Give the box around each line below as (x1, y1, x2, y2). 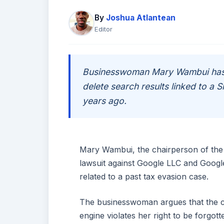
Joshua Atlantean (106, 13, 175, 23)
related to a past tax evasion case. (79, 171, 209, 181)
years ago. (82, 95, 126, 106)
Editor (94, 25, 112, 33)
